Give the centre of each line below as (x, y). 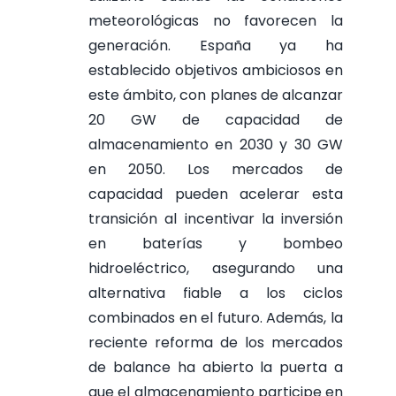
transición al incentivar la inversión (216, 218)
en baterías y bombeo (216, 243)
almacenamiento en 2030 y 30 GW (216, 144)
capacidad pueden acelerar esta (216, 194)
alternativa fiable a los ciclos (216, 293)
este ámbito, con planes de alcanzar (216, 95)
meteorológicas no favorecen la (216, 20)
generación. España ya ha (216, 45)
